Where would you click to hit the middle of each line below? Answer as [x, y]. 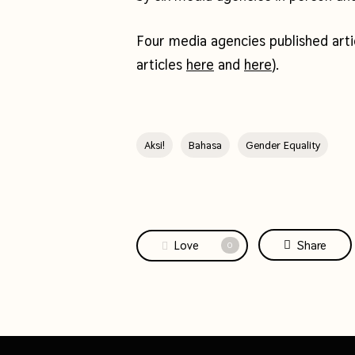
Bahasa [205, 145]
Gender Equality [283, 145]
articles [161, 64]
